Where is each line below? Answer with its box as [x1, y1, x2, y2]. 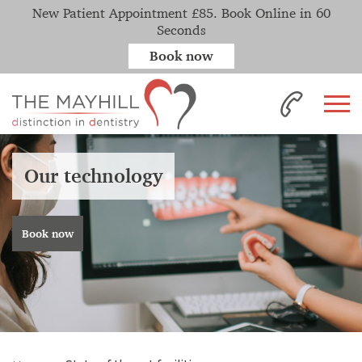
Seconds [156, 21, 206, 39]
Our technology [24, 163, 162, 189]
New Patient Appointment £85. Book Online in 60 [32, 4, 330, 22]
